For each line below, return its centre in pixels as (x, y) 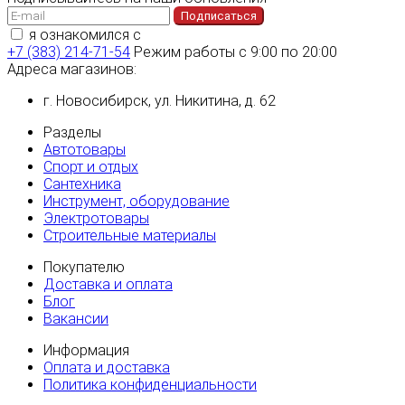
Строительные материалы (130, 236)
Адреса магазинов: (72, 70)
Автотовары (85, 150)
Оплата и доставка (107, 368)
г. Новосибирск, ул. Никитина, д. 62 (160, 101)
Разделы (72, 133)
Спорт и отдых (91, 167)
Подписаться (219, 16)
